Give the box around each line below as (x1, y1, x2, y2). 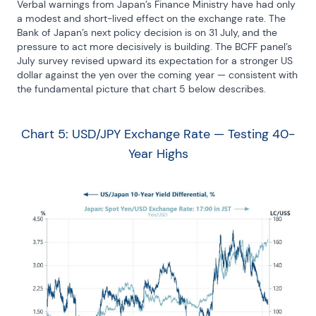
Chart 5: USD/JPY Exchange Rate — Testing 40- (21, 125, 295, 142)
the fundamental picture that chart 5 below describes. (17, 82, 266, 95)
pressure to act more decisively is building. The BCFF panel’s (17, 39, 292, 53)
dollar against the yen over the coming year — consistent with (17, 68, 298, 81)
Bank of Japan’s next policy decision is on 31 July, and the (17, 25, 277, 39)
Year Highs (128, 145, 188, 162)
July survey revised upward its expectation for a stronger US (17, 54, 293, 67)
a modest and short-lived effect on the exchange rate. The (17, 11, 286, 25)
